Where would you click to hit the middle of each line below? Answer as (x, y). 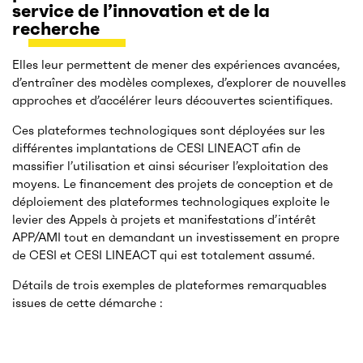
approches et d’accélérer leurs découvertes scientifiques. (173, 100)
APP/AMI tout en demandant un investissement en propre (176, 237)
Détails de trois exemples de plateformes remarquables (169, 285)
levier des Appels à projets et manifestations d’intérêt (164, 220)
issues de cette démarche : (88, 303)
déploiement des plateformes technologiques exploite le (171, 202)
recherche (56, 29)
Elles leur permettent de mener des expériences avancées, (176, 65)
